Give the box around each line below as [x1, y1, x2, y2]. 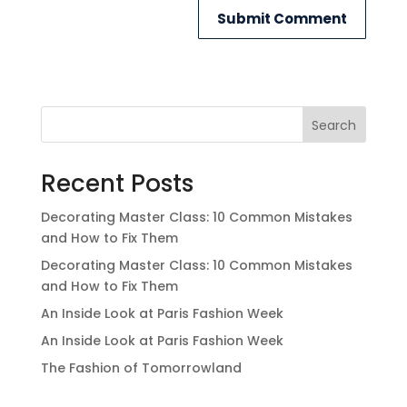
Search [312, 115, 357, 134]
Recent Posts [40, 167, 194, 200]
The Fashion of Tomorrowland [40, 359, 242, 377]
